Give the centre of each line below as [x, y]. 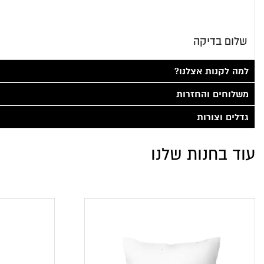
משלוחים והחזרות [212, 94]
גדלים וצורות [223, 117]
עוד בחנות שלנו [203, 154]
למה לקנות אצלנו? [212, 71]
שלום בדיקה [220, 41]
